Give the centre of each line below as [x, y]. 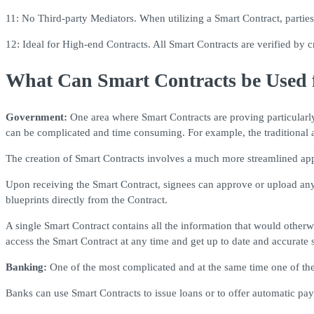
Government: [36, 117]
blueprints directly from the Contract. [87, 200]
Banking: [26, 267]
